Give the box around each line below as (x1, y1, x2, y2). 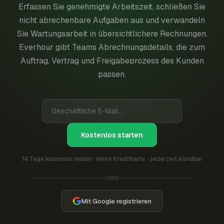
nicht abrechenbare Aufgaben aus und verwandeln (19, 15, 205, 25)
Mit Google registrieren (81, 196, 151, 205)
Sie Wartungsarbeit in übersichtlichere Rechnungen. (16, 28, 207, 39)
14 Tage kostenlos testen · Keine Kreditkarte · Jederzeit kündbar (21, 155, 202, 163)
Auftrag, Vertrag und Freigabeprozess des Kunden (20, 55, 204, 66)
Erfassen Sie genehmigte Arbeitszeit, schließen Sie (18, 1, 205, 12)
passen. (98, 69, 126, 79)
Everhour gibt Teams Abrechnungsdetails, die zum (19, 42, 205, 52)
